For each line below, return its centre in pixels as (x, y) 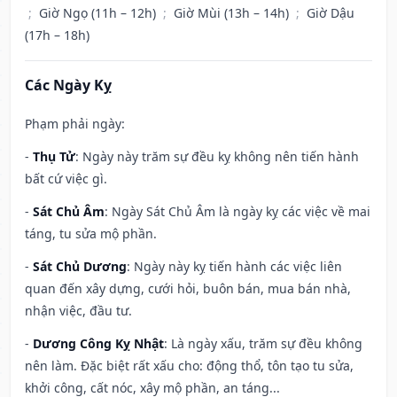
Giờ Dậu (331, 13)
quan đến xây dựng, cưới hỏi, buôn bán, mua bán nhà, (188, 289)
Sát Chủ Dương (80, 267)
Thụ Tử (54, 157)
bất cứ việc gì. (66, 179)
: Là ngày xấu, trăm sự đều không (263, 344)
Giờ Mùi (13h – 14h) (233, 13)
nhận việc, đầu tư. (78, 311)
